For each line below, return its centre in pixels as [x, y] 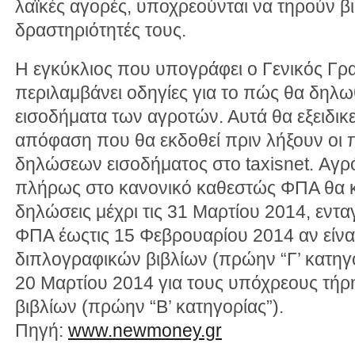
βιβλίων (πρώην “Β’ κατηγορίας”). [149, 307]
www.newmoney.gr [145, 331]
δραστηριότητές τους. [101, 30]
